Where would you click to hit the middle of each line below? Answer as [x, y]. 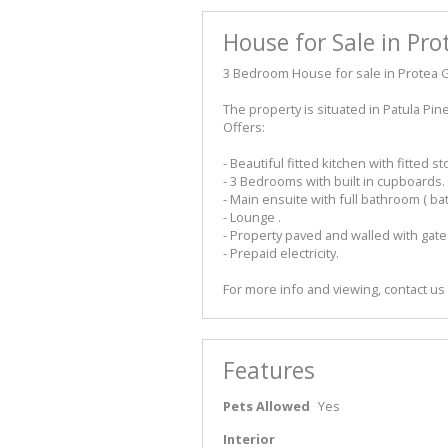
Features [269, 371]
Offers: [244, 127]
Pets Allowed [266, 406]
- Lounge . [252, 217]
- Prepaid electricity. [281, 253]
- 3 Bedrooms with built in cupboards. [334, 181]
